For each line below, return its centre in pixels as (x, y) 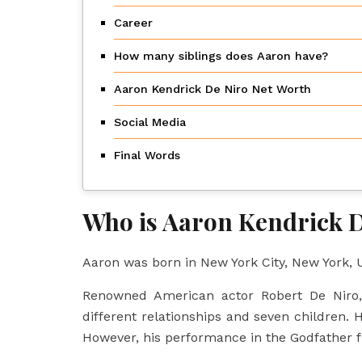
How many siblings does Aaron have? (221, 56)
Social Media (150, 122)
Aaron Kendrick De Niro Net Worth (213, 89)
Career (133, 23)
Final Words (147, 156)
